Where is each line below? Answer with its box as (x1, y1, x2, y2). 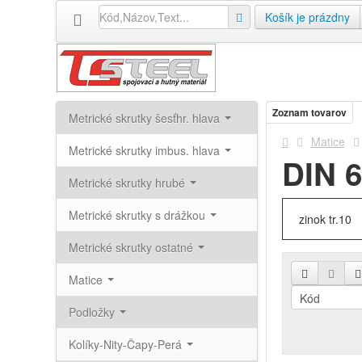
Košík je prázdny (264, 9, 350, 25)
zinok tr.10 (298, 211, 351, 227)
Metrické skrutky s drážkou (68, 207, 208, 223)
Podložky (68, 304, 118, 320)
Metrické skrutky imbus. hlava (68, 142, 223, 158)
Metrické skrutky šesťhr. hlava (68, 110, 223, 126)
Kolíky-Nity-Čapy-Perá (68, 336, 185, 352)
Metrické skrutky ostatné (68, 239, 196, 255)
